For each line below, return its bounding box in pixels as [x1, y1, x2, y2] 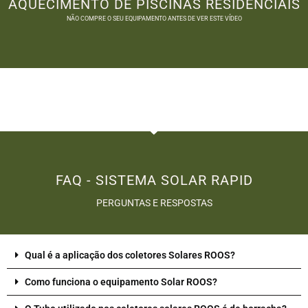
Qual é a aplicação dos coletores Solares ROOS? [25, 249, 235, 261]
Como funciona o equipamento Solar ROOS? [25, 276, 217, 287]
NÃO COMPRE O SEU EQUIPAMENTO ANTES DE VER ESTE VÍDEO [66, 14, 242, 22]
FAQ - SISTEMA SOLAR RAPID [55, 171, 253, 188]
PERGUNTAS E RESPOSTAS [96, 197, 212, 208]
